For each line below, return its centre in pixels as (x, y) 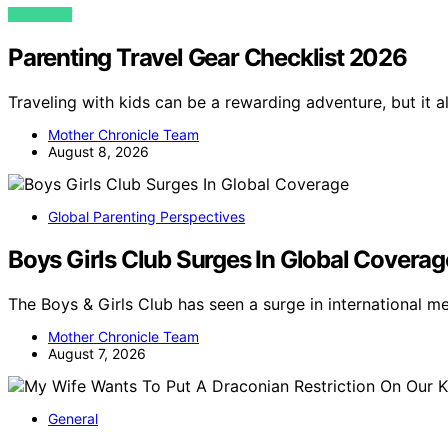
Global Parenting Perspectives (146, 217)
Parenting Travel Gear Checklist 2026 (207, 58)
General (73, 418)
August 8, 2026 (98, 152)
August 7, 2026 (97, 353)
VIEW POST (40, 15)
